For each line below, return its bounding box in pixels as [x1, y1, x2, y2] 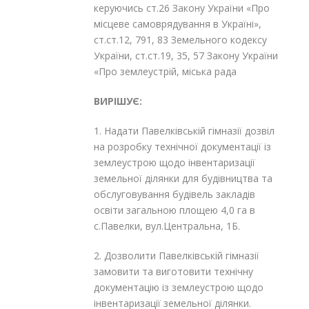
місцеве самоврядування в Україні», [94, 17, 261, 30]
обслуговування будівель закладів [94, 187, 255, 201]
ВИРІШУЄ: [94, 94, 142, 108]
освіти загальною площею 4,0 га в [94, 203, 255, 217]
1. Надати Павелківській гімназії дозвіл [94, 123, 275, 137]
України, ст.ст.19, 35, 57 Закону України [94, 48, 278, 62]
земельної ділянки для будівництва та [94, 171, 272, 185]
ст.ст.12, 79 [94, 32, 146, 46]
